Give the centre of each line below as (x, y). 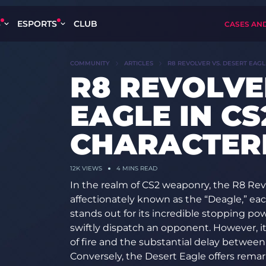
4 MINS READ (137, 168)
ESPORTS (37, 24)
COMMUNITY (90, 63)
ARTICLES (138, 63)
